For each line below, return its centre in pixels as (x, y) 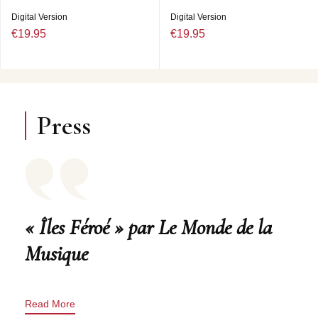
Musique (56, 254)
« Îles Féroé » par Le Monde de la (148, 228)
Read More (50, 304)
